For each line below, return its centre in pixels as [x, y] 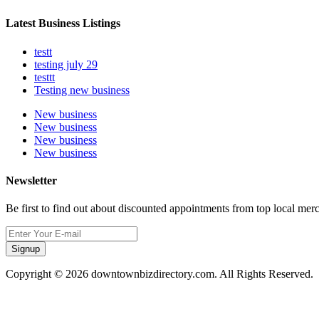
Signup [26, 249]
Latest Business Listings [63, 23]
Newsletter [31, 180]
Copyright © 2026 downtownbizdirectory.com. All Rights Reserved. [159, 274]
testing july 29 [66, 64]
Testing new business [82, 90]
